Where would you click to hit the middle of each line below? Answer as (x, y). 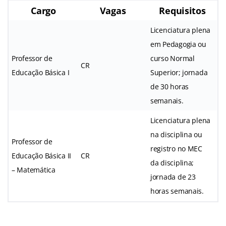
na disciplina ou (176, 134)
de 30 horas (170, 86)
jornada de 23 (173, 177)
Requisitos (182, 10)
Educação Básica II (42, 155)
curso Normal (173, 58)
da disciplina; (172, 162)
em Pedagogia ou (178, 44)
